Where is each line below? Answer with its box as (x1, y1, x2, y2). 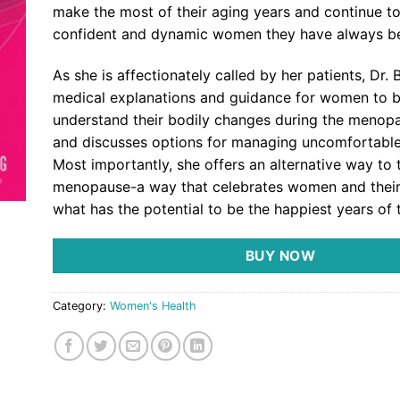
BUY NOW (245, 247, 316, 265)
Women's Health (110, 299, 196, 313)
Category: (53, 299, 110, 313)
